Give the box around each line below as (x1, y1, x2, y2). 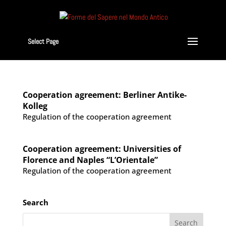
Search (22, 197, 48, 207)
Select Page (27, 36, 59, 46)
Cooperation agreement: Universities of (22, 143, 181, 154)
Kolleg (22, 100, 47, 111)
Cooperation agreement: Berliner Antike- (22, 89, 187, 100)
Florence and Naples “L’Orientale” (22, 154, 158, 165)
